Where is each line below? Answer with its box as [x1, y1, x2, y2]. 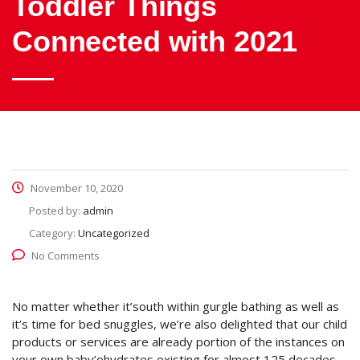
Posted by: [29, 203, 83, 218]
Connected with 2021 [12, 25, 298, 58]
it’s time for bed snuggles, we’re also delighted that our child [12, 316, 347, 332]
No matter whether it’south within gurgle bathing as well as [12, 298, 339, 314]
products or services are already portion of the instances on [12, 333, 345, 350]
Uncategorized [78, 226, 149, 240]
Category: [29, 226, 78, 240]
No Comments [31, 248, 100, 263]
